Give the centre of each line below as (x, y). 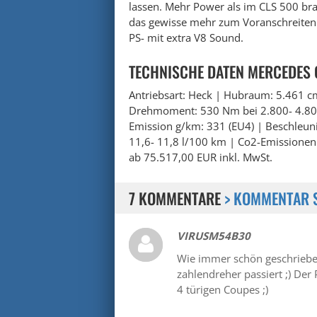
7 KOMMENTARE (177, 198)
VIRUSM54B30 (214, 236)
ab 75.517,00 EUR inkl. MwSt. (201, 157)
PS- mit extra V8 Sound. (186, 38)
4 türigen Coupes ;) (223, 289)
